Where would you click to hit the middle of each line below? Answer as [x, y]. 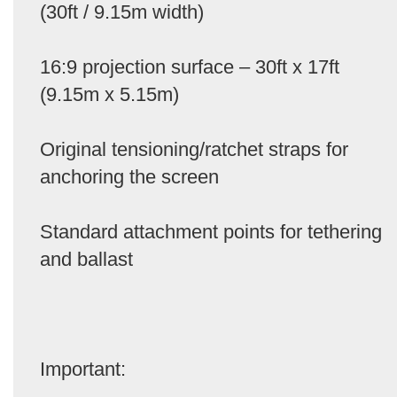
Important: [83, 369]
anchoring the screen [129, 176]
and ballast [86, 259]
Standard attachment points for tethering [211, 231]
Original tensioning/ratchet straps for [194, 149]
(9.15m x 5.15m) [109, 94]
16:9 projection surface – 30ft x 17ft [190, 66]
